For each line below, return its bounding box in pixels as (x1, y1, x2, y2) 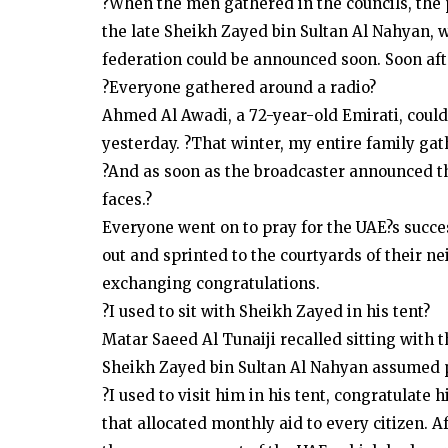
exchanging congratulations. (102, 274, 320, 293)
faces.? (102, 190, 152, 209)
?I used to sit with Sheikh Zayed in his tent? (102, 302, 430, 321)
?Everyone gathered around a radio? (102, 78, 376, 97)
